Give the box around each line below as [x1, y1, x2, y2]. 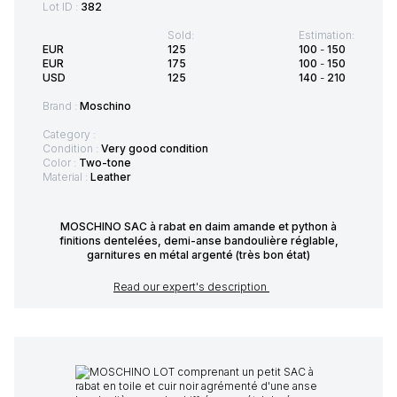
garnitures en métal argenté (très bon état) [87, 248, 310, 262]
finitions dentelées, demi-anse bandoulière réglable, [58, 234, 339, 248]
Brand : [43, 99, 80, 113]
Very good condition [101, 142, 208, 156]
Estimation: [299, 28, 354, 43]
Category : [43, 128, 96, 142]
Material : [43, 170, 90, 184]
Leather [90, 170, 131, 184]
